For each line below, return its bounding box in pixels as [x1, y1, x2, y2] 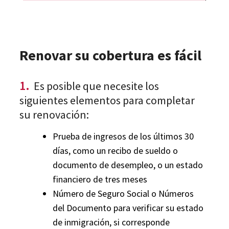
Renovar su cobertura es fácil [19, 46, 204, 65]
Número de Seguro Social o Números [52, 188, 194, 200]
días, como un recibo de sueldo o [52, 145, 178, 157]
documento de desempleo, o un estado [52, 159, 203, 171]
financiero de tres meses [52, 173, 147, 186]
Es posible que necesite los [29, 79, 159, 94]
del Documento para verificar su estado [52, 202, 203, 214]
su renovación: [19, 107, 89, 122]
